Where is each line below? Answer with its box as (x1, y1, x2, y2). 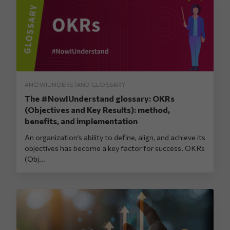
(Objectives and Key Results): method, (25, 104, 170, 114)
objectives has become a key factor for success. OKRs (25, 143, 205, 152)
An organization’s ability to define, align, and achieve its (25, 132, 205, 142)
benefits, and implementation (25, 116, 138, 126)
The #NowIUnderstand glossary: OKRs (25, 93, 175, 103)
